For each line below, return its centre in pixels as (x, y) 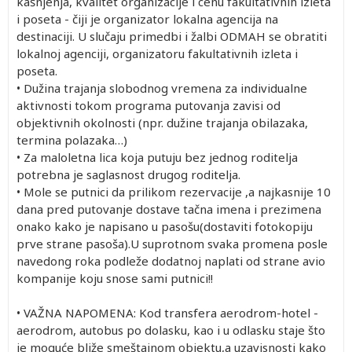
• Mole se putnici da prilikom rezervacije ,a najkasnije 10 (174, 191)
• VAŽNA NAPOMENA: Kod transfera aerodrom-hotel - (167, 312)
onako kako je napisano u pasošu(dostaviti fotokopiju (165, 226)
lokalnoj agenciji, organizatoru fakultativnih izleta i (157, 53)
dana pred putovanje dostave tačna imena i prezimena (169, 209)
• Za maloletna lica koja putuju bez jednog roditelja (157, 157)
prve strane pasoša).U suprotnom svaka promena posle (172, 243)
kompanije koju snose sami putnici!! (115, 278)
